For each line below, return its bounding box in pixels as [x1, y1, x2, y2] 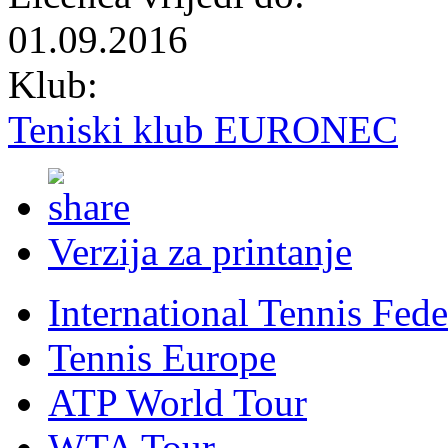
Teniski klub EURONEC [8, 107, 398, 151]
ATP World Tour [48, 380, 307, 424]
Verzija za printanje [48, 229, 352, 273]
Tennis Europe [48, 335, 276, 379]
